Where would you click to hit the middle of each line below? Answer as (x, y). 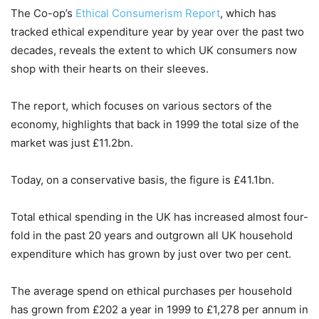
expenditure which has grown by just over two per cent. (151, 254)
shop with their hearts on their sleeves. (110, 69)
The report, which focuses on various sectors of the (141, 106)
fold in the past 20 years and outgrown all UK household (152, 235)
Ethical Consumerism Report (146, 13)
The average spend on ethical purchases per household (151, 291)
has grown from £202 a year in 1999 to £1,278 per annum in (159, 309)
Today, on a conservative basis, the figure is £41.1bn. (142, 180)
